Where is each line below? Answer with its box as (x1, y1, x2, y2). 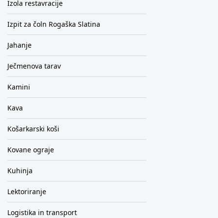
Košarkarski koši (7, 124, 59, 133)
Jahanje (7, 40, 32, 50)
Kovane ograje (7, 145, 54, 154)
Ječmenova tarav (7, 61, 61, 71)
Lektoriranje (7, 187, 46, 196)
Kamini (7, 82, 30, 91)
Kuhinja (7, 166, 33, 175)
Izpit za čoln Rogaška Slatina (7, 19, 100, 29)
